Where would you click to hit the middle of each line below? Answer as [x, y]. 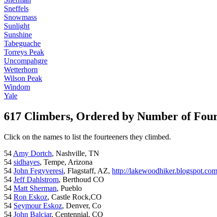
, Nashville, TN [76, 154]
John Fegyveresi [39, 171]
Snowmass [20, 17]
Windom [17, 87]
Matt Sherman [35, 188]
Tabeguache [22, 44]
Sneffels [16, 9]
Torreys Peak [24, 52]
